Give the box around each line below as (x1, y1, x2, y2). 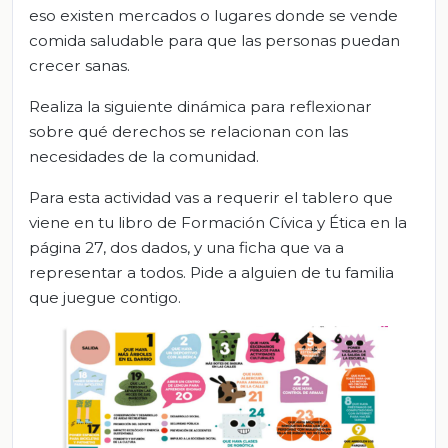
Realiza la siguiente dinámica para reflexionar (29, 97, 372, 117)
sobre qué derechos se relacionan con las (29, 122, 348, 142)
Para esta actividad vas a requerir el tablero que (29, 188, 393, 208)
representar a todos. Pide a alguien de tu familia (29, 263, 394, 283)
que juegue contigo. (29, 288, 181, 308)
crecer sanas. (29, 56, 130, 76)
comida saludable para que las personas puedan (29, 31, 400, 51)
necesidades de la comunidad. (29, 147, 259, 167)
